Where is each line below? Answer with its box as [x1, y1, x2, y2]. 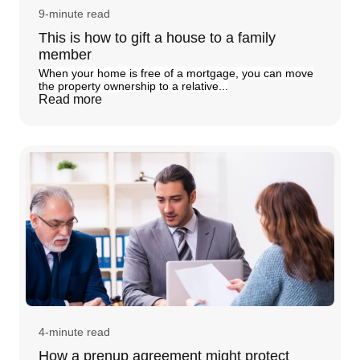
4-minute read [39, 325, 110, 338]
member [39, 46, 92, 63]
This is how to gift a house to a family [39, 29, 276, 46]
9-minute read [39, 6, 110, 20]
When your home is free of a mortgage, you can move [39, 66, 313, 80]
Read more [39, 92, 102, 106]
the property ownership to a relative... [39, 79, 228, 92]
